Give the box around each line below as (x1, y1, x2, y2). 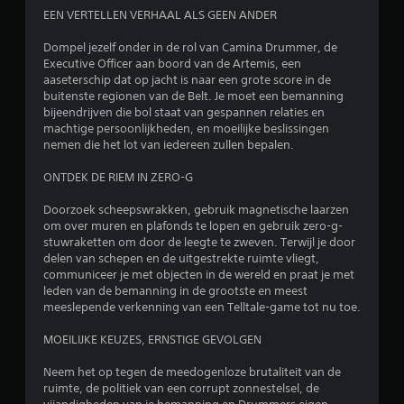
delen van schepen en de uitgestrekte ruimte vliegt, (43, 250, 319, 266)
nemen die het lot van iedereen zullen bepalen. (43, 136, 294, 152)
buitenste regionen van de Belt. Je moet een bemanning (43, 87, 344, 104)
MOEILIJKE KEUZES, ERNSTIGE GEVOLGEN (43, 331, 262, 347)
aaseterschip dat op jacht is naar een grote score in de (43, 71, 331, 87)
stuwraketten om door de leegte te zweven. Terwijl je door (43, 234, 355, 250)
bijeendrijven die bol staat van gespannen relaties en (43, 104, 325, 120)
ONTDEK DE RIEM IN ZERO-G (43, 169, 193, 185)
